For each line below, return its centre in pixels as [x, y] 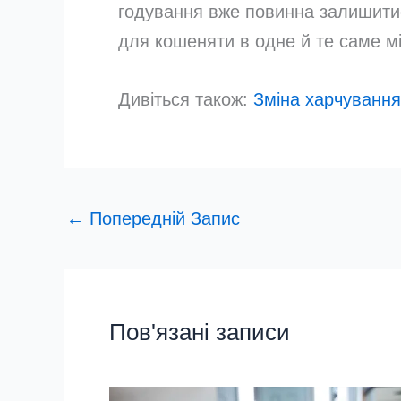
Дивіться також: [186, 99]
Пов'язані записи [200, 332]
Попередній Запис [162, 218]
